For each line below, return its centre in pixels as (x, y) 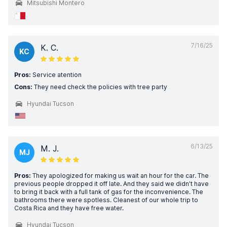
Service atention (56, 75)
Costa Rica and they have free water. (69, 208)
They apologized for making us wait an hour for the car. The (120, 176)
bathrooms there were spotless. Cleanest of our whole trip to (106, 200)
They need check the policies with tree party (100, 87)
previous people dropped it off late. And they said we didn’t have (111, 184)
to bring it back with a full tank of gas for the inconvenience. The (109, 192)
